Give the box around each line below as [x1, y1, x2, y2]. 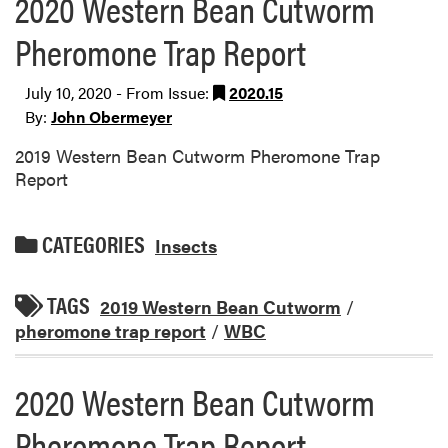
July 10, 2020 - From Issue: [25, 81, 213, 104]
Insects [155, 232, 217, 258]
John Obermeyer [51, 105, 172, 128]
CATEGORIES [38, 227, 145, 260]
